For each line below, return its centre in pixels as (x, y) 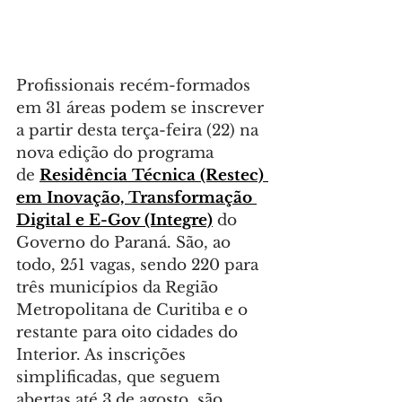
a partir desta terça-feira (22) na (140, 131)
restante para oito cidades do (129, 333)
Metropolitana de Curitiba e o (134, 310)
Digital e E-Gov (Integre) (114, 221)
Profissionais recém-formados (135, 86)
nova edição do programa (117, 153)
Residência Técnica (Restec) (154, 176)
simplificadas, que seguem (120, 378)
